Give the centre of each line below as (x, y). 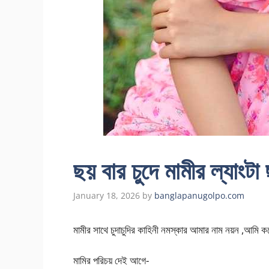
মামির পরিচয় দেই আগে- (111, 260)
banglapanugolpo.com (199, 196)
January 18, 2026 (107, 196)
